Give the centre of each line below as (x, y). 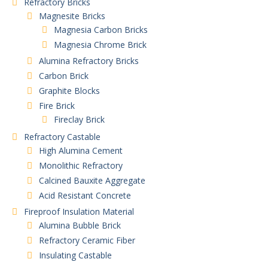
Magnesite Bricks (72, 16)
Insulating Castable (75, 255)
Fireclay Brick (79, 119)
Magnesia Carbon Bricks (101, 29)
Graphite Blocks (69, 90)
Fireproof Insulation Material (79, 211)
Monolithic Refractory (81, 165)
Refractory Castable (62, 136)
